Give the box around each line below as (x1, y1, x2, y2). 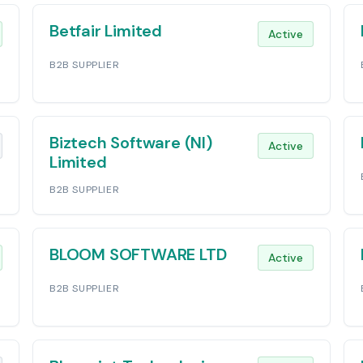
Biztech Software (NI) (49, 132, 212, 153)
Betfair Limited (49, 20, 162, 41)
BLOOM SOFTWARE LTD (49, 244, 227, 265)
